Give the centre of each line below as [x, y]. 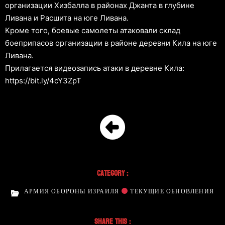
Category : [113, 173]
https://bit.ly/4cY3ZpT [43, 80]
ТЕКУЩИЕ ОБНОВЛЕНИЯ [171, 191]
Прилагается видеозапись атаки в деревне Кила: [95, 68]
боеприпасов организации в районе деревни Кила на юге [111, 43]
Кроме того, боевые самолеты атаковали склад [93, 30]
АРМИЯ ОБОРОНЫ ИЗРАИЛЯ [73, 191]
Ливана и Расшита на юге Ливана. [67, 18]
